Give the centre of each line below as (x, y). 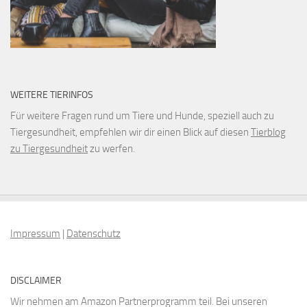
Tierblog (268, 133)
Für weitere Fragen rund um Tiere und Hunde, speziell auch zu (142, 117)
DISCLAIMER (36, 282)
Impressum (35, 235)
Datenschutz (94, 235)
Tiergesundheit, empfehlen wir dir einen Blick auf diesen (131, 133)
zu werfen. (111, 150)
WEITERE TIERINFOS (52, 96)
